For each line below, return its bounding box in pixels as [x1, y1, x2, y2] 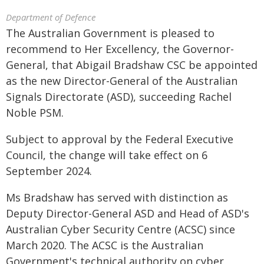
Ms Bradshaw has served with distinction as [6, 190, 228, 204]
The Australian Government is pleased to [6, 26, 214, 40]
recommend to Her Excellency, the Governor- [6, 42, 234, 56]
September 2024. [6, 164, 92, 178]
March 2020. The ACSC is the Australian [6, 238, 203, 252]
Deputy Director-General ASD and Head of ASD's [6, 206, 249, 220]
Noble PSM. [6, 105, 64, 120]
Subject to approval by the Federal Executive [6, 132, 233, 146]
